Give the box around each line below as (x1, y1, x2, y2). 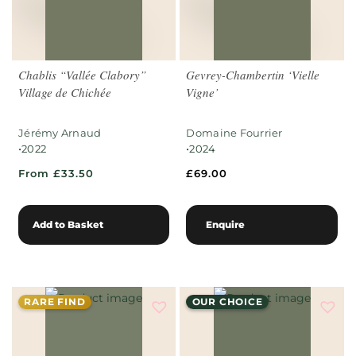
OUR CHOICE (192, 295, 263, 308)
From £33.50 (18, 166, 94, 180)
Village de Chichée (18, 83, 111, 100)
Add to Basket (33, 218, 103, 230)
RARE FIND (24, 295, 86, 308)
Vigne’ (186, 83, 219, 100)
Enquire (206, 218, 246, 230)
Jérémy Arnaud (18, 126, 102, 139)
